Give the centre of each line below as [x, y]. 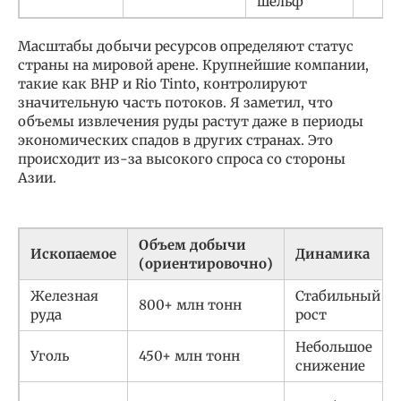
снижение [330, 366]
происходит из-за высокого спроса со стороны [182, 159]
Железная [64, 296]
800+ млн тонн [190, 305]
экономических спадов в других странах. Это [175, 141]
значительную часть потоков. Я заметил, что [175, 103]
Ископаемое [73, 254]
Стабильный [338, 296]
